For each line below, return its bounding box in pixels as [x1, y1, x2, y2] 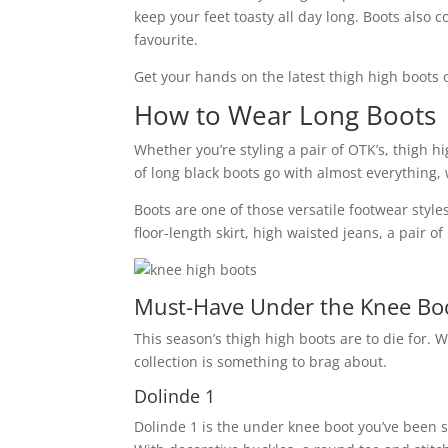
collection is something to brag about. [134, 351, 388, 371]
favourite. [134, 29, 199, 49]
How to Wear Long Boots [134, 96, 437, 133]
